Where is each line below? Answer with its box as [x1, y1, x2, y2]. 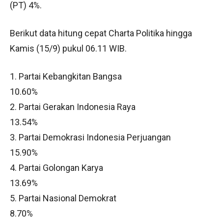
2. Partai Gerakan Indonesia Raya [10, 102, 136, 112]
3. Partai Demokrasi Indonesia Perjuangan [10, 132, 171, 142]
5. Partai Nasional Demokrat [10, 193, 116, 203]
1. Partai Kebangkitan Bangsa [10, 71, 122, 82]
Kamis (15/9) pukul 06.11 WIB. [10, 43, 127, 54]
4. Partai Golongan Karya [10, 163, 103, 173]
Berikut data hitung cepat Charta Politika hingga [10, 28, 192, 38]
